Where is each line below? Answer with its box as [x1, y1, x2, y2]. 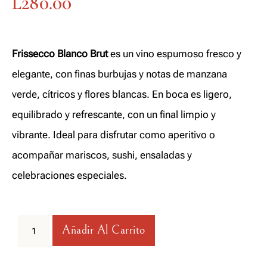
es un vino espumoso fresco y [108, 48, 241, 60]
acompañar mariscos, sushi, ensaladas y [12, 149, 192, 162]
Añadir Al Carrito [62, 223, 145, 238]
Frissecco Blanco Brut [12, 48, 108, 60]
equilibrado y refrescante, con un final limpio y [12, 108, 216, 121]
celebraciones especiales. [12, 169, 127, 182]
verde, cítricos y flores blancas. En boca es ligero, [12, 88, 232, 101]
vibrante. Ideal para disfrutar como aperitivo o [12, 129, 215, 141]
